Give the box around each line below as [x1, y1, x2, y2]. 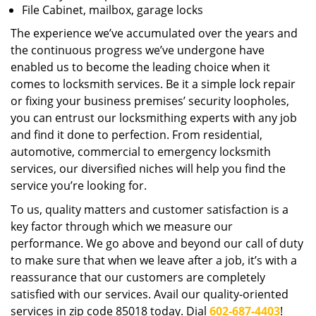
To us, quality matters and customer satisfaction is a [11, 202, 288, 217]
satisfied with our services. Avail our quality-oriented [11, 286, 288, 302]
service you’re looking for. [11, 178, 147, 193]
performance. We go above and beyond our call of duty [11, 236, 303, 251]
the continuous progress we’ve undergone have [11, 42, 265, 58]
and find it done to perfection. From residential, [11, 127, 262, 142]
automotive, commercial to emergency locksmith [11, 144, 271, 159]
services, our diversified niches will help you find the [11, 161, 286, 176]
